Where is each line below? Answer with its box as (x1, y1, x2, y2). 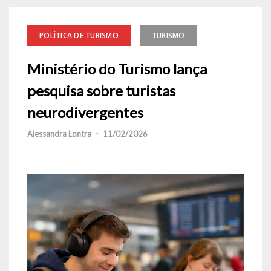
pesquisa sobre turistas (27, 82, 175, 99)
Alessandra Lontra (27, 129, 91, 139)
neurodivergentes (27, 103, 143, 121)
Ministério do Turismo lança (27, 60, 207, 77)
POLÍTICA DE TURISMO (39, 30, 119, 41)
